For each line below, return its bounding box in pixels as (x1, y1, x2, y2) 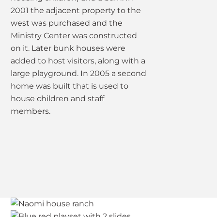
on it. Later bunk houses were (11, 44, 126, 53)
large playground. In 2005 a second (11, 69, 147, 78)
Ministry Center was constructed (11, 31, 138, 41)
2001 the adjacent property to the (11, 6, 141, 15)
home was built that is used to (11, 81, 129, 91)
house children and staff (11, 94, 105, 104)
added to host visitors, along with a (11, 56, 146, 66)
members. (11, 107, 53, 116)
